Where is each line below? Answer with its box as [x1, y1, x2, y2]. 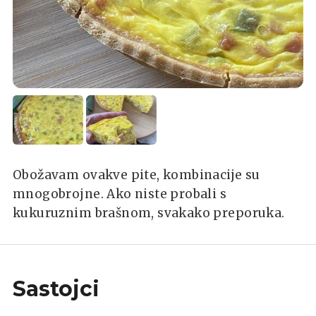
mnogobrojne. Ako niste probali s [13, 186, 227, 202]
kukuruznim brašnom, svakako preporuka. [13, 205, 285, 221]
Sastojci [13, 275, 99, 302]
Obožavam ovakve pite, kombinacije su [13, 166, 260, 183]
